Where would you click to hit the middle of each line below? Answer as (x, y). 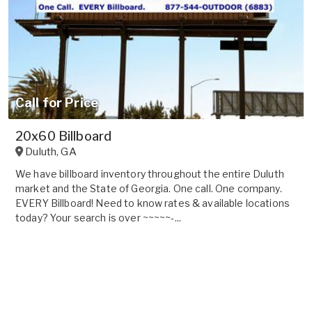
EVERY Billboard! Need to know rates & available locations (153, 203)
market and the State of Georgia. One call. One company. (149, 188)
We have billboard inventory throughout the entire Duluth (150, 173)
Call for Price (57, 102)
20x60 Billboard (64, 136)
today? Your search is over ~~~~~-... (99, 217)
